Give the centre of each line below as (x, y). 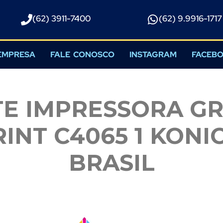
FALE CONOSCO (82, 54)
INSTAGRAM (153, 54)
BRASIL (111, 162)
